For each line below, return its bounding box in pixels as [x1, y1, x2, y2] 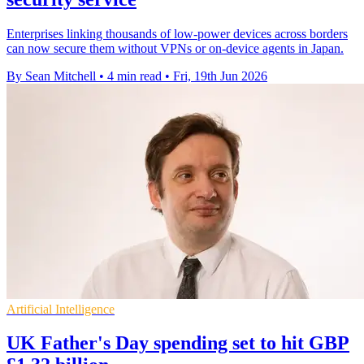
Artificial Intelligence [6, 301, 115, 316]
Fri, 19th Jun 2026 [173, 68, 267, 83]
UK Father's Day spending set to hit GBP [6, 332, 349, 354]
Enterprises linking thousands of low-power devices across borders [6, 26, 348, 41]
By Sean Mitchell [6, 68, 96, 83]
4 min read [107, 68, 162, 83]
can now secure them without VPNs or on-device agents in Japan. [6, 41, 344, 55]
